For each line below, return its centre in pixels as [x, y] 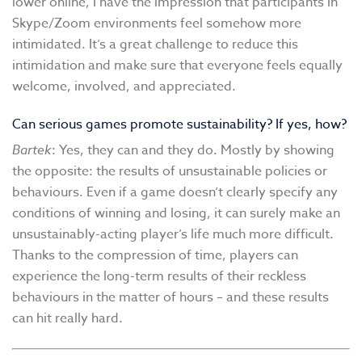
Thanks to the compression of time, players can [155, 256]
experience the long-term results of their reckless [159, 277]
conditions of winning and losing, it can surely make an [176, 214]
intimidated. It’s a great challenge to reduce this [155, 45]
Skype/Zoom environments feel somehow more [157, 24]
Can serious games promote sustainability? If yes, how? [179, 125]
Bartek [32, 150]
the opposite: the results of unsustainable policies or [170, 172]
